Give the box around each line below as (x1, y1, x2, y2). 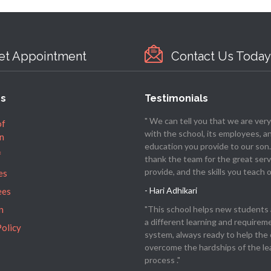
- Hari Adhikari (145, 185, 197, 196)
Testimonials (145, 93, 208, 105)
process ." (145, 254, 180, 265)
